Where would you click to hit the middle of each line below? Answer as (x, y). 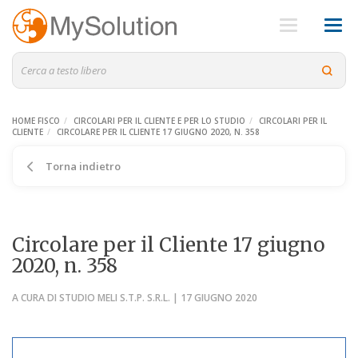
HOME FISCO (36, 121)
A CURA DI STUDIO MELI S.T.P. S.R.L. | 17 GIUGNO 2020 (135, 298)
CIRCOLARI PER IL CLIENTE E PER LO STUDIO (159, 121)
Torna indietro (82, 166)
